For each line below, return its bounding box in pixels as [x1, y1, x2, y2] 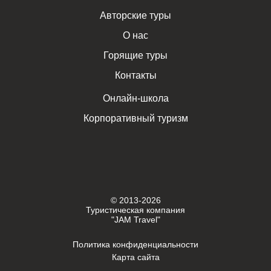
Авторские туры [100, 10, 171, 21]
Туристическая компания [86, 205, 185, 215]
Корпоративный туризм [83, 113, 188, 123]
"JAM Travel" [111, 215, 160, 224]
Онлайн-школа [102, 93, 169, 103]
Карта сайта [111, 252, 160, 262]
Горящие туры [103, 50, 168, 60]
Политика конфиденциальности [73, 240, 198, 249]
